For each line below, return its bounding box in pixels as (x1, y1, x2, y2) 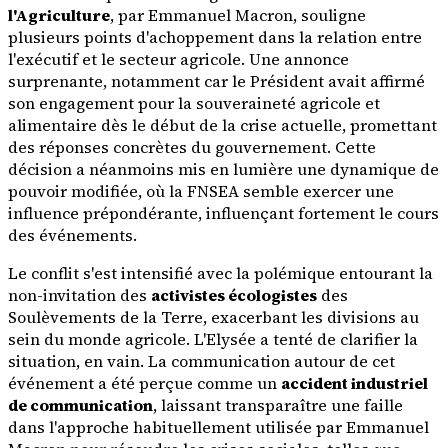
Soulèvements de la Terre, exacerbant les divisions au (8, 305, 419, 328)
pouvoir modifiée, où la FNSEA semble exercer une (8, 179, 394, 202)
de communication (8, 393, 153, 416)
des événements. (8, 223, 137, 246)
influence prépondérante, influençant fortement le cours (8, 201, 439, 224)
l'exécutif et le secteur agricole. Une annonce (8, 47, 349, 70)
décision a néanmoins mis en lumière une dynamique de (8, 157, 439, 180)
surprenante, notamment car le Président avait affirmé (8, 69, 425, 92)
